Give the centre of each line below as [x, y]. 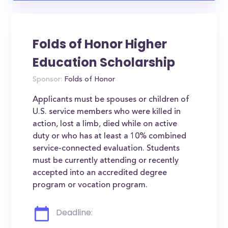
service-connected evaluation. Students [106, 149]
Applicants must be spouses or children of [111, 100]
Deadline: [75, 212]
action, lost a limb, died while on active [105, 124]
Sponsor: [48, 80]
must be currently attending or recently [106, 161]
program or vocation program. [90, 185]
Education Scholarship [104, 62]
